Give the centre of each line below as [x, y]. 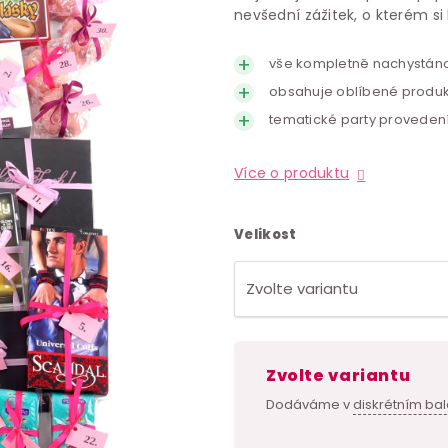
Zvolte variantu [343, 375]
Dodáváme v [309, 404]
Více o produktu [292, 173]
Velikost [265, 234]
